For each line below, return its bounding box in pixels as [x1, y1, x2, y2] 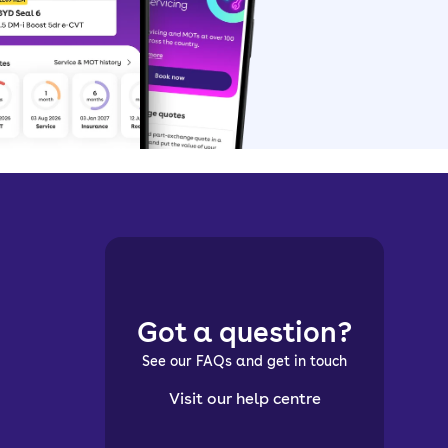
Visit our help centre [168, 388, 321, 408]
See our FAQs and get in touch [142, 352, 347, 369]
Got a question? [137, 314, 352, 349]
